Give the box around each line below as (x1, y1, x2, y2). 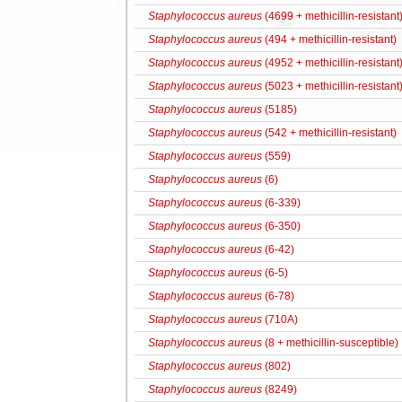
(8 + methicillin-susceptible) (262, 336, 398, 349)
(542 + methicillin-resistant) (262, 127, 397, 139)
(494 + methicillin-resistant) (262, 33, 397, 46)
